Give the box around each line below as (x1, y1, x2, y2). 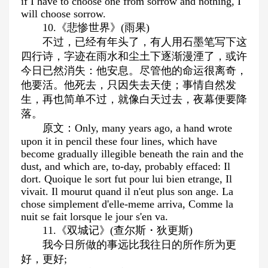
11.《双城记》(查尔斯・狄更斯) (42, 224, 193, 236)
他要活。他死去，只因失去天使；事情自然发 (21, 79, 236, 91)
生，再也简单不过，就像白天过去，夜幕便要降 (21, 93, 247, 105)
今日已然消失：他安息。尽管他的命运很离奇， (21, 65, 247, 77)
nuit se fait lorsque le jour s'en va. (21, 211, 168, 223)
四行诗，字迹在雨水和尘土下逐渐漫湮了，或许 (21, 50, 247, 62)
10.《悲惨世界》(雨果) (42, 22, 150, 33)
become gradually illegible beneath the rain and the (21, 148, 243, 160)
